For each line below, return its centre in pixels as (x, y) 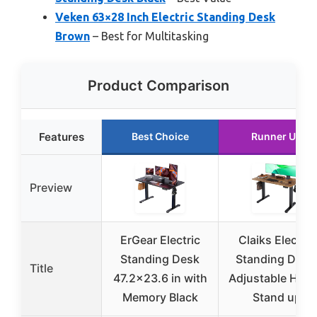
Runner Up (277, 136)
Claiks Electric (277, 240)
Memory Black (160, 297)
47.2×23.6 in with (160, 278)
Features (61, 137)
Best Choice (160, 136)
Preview (51, 187)
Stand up (277, 297)
